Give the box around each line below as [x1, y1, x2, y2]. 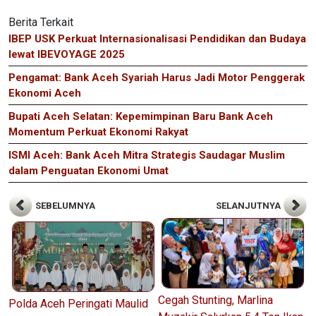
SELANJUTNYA [216, 200, 283, 211]
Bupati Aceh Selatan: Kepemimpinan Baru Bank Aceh [8, 110, 273, 123]
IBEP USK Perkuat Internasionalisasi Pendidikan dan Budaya [8, 32, 306, 46]
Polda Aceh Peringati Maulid [8, 297, 148, 311]
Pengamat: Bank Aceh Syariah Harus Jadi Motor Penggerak [8, 71, 305, 85]
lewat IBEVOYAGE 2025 [8, 48, 125, 61]
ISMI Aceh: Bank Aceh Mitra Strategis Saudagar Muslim [8, 149, 285, 162]
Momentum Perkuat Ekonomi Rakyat [8, 126, 188, 139]
